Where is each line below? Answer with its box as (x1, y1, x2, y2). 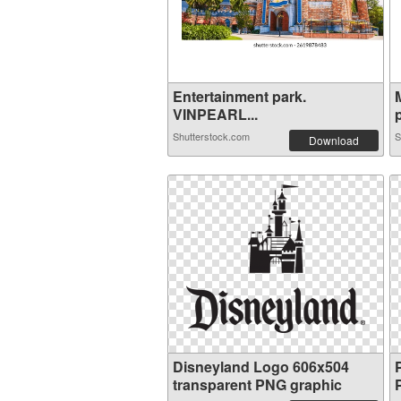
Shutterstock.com (173, 129, 250, 143)
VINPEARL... (173, 104, 258, 124)
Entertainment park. (173, 86, 306, 107)
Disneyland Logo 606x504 (173, 356, 349, 377)
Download (309, 132, 359, 148)
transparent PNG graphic (173, 374, 342, 395)
